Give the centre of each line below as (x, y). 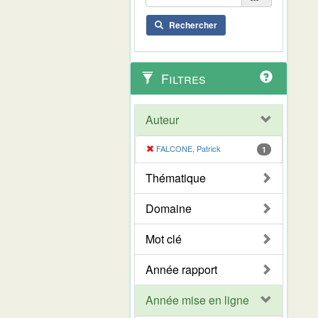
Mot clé (164, 238)
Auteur (162, 119)
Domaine (169, 208)
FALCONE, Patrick (188, 148)
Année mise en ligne (197, 300)
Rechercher (193, 24)
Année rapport (181, 269)
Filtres (182, 78)
